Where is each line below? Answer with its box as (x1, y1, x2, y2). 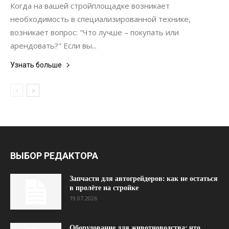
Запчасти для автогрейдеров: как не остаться (70, 174, 218, 182)
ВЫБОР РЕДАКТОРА (10, 150, 98, 161)
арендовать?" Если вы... (10, 40, 97, 51)
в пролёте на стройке (70, 184, 139, 192)
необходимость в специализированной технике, (10, 14, 191, 24)
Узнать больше (10, 61, 62, 69)
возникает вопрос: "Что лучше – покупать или (10, 27, 179, 37)
